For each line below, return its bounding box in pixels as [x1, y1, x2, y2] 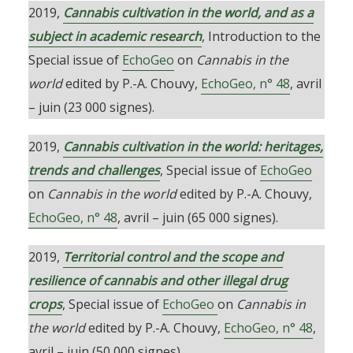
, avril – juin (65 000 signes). [117, 209, 278, 226]
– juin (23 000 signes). [28, 98, 154, 116]
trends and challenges [28, 162, 160, 179]
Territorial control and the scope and [62, 248, 283, 266]
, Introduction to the [201, 28, 321, 45]
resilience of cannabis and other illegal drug [28, 272, 288, 289]
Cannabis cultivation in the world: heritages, [62, 138, 323, 155]
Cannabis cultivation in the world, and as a [62, 4, 314, 21]
